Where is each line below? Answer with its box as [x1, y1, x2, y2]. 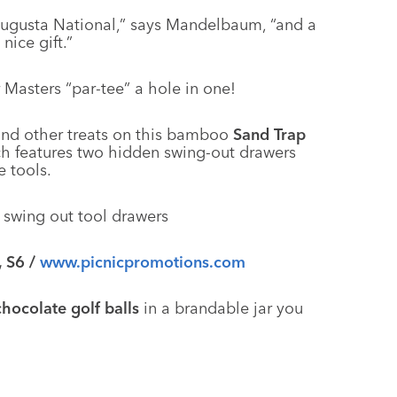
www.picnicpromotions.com [40, 252, 245, 272]
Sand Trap [233, 124, 306, 144]
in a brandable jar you [139, 298, 303, 318]
